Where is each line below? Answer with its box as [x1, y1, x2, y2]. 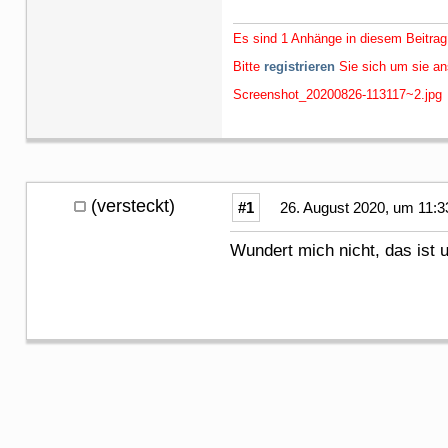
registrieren [264, 58, 335, 74]
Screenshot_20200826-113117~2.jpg [233, 86, 442, 102]
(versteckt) [91, 195, 175, 216]
